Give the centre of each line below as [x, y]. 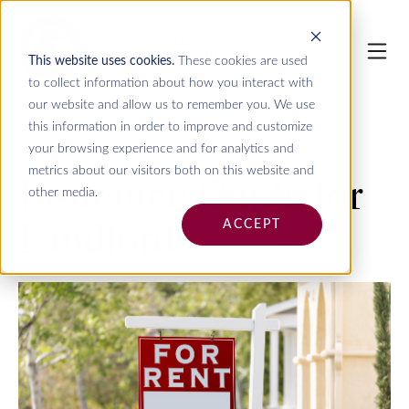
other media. [63, 192]
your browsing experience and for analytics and [161, 148]
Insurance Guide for [190, 196]
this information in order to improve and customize [170, 126]
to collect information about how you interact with [170, 83]
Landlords [105, 240]
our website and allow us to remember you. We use [171, 105]
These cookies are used [241, 61]
